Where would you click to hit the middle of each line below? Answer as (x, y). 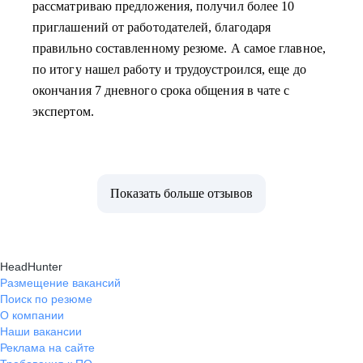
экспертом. (63, 111)
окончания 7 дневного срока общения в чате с (161, 90)
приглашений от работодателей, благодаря (152, 27)
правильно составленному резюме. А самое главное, (179, 48)
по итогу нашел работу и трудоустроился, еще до (169, 69)
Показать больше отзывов (181, 193)
